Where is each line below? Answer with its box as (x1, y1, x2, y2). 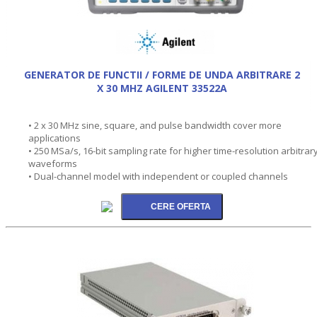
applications (28, 131, 81, 144)
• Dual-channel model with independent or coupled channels (28, 169, 288, 183)
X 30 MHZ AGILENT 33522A (97, 81, 227, 95)
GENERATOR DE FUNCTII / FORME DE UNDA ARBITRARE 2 (24, 67, 300, 81)
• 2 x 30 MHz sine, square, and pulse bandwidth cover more (28, 118, 282, 132)
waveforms (28, 156, 77, 170)
